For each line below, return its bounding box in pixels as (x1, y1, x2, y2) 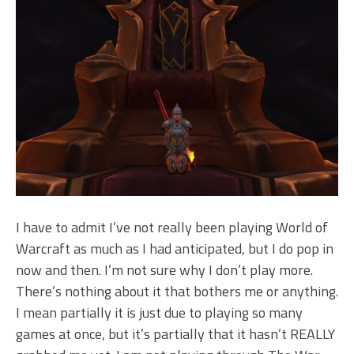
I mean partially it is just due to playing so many (16, 301, 303, 323)
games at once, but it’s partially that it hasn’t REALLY (16, 322, 335, 345)
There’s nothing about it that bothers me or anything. (16, 280, 338, 302)
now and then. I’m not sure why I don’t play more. (16, 258, 313, 281)
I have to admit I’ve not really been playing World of (16, 216, 328, 238)
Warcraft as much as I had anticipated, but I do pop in (16, 237, 333, 259)
